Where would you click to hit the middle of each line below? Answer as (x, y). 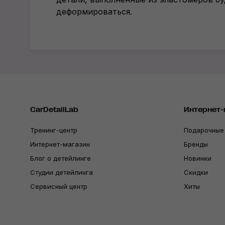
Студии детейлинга (62, 172)
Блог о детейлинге (61, 158)
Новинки (198, 158)
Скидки (196, 172)
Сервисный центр (59, 186)
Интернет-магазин (60, 144)
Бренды (196, 144)
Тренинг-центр (54, 130)
